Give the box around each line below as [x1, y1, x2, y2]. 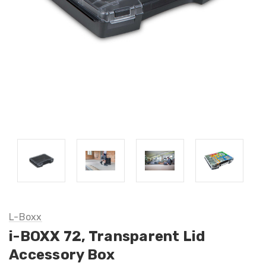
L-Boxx [9, 211, 42, 223]
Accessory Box [9, 246, 115, 263]
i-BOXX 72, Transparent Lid [9, 227, 205, 245]
